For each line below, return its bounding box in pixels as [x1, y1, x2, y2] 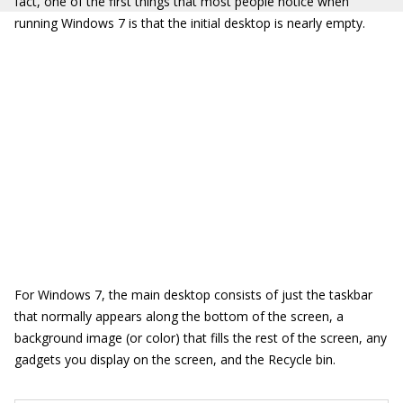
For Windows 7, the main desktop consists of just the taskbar [14, 286, 372, 303]
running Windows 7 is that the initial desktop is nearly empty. [14, 14, 365, 31]
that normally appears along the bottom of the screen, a [14, 308, 344, 325]
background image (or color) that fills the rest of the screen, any [14, 329, 387, 346]
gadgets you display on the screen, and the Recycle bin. [14, 351, 336, 368]
